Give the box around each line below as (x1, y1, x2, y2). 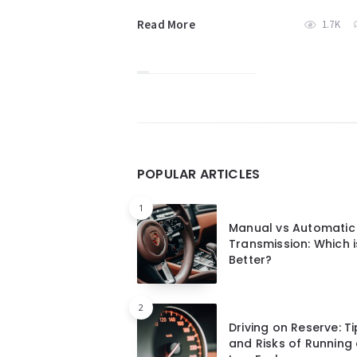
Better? (229, 252, 273, 269)
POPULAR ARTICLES (137, 165, 261, 184)
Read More (137, 17, 195, 33)
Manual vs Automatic (229, 220, 355, 237)
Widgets (136, 119, 229, 149)
